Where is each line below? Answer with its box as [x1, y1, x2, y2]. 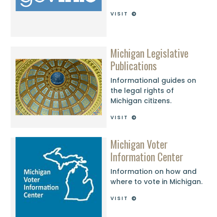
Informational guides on [110, 76, 197, 86]
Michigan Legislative [110, 45, 189, 61]
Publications [110, 57, 157, 73]
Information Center [110, 148, 184, 164]
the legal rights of [110, 86, 174, 96]
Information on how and [110, 167, 197, 177]
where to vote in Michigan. [110, 177, 203, 187]
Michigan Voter [110, 136, 168, 152]
